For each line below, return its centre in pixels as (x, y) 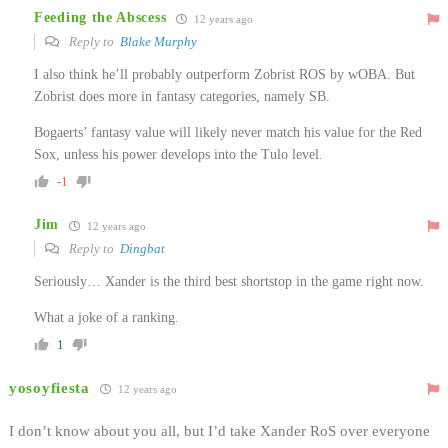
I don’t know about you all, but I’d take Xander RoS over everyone (219, 430)
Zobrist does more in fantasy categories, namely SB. (182, 96)
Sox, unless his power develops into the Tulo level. (178, 154)
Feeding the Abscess (100, 18)
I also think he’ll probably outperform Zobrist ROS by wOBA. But (224, 74)
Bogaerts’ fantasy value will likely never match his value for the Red (228, 132)
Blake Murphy (158, 41)
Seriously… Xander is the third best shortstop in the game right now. (229, 281)
